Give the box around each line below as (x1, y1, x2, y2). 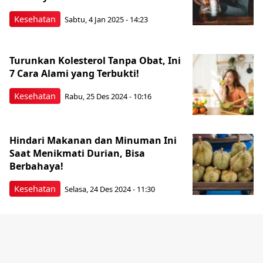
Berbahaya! (9, 159, 63, 173)
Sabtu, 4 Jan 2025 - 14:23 (65, 14, 148, 25)
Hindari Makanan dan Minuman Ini (9, 133, 177, 147)
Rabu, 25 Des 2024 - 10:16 (65, 91, 151, 102)
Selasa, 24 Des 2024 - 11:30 (65, 184, 155, 195)
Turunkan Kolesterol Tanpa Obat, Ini (9, 53, 181, 67)
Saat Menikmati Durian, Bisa (9, 146, 145, 160)
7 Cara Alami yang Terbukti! (9, 66, 139, 80)
